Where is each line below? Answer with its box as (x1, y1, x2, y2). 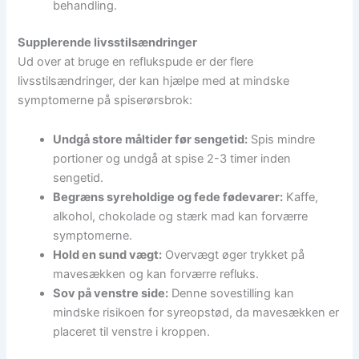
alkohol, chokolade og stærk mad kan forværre (53, 209, 309, 224)
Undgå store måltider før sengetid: (53, 132, 248, 147)
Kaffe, (283, 190, 319, 205)
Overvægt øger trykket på (162, 248, 305, 263)
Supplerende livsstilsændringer (18, 34, 198, 50)
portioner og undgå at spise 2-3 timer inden (53, 151, 292, 167)
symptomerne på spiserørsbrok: (18, 92, 193, 107)
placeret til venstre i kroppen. (53, 325, 211, 340)
